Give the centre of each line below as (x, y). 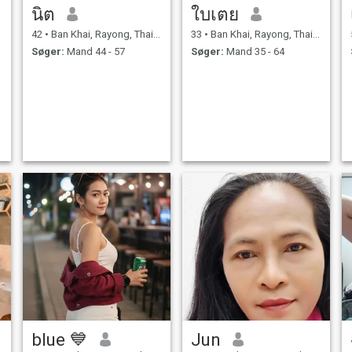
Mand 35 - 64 (254, 52)
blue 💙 (59, 339)
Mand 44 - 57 (94, 52)
